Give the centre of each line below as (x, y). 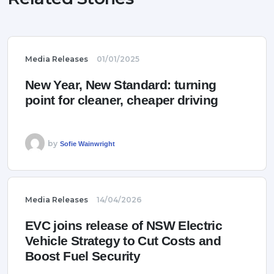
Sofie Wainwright (87, 143)
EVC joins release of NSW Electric (124, 226)
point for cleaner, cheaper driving (122, 100)
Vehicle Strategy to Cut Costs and (123, 241)
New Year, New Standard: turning (121, 85)
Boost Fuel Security (83, 256)
